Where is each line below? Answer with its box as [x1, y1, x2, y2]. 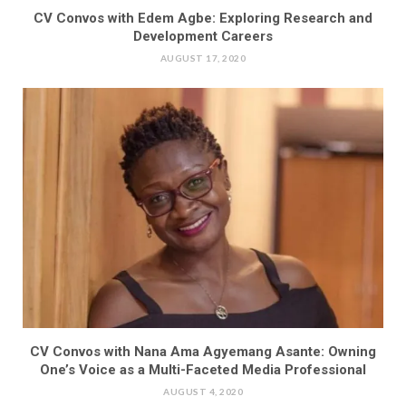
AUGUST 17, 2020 [159, 53, 246, 64]
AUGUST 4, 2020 [163, 386, 243, 398]
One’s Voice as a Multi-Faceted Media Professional [40, 362, 366, 379]
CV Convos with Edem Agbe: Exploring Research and [34, 10, 372, 27]
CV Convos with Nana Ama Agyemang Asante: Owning [30, 343, 376, 361]
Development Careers [133, 28, 273, 45]
